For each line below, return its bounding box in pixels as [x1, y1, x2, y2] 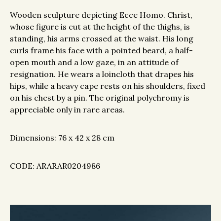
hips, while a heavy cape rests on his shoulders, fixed [10, 80, 205, 91]
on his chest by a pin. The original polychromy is [10, 92, 189, 103]
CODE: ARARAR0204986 [10, 160, 100, 171]
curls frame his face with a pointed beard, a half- [10, 45, 193, 55]
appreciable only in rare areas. [10, 104, 125, 114]
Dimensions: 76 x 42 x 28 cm [10, 132, 114, 143]
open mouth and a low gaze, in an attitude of [10, 57, 179, 67]
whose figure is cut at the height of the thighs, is [10, 21, 190, 32]
